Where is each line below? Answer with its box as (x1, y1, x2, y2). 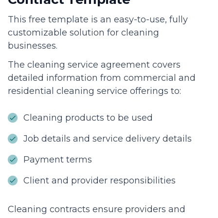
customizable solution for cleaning (8, 27, 159, 38)
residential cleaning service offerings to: (8, 85, 181, 96)
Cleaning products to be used (23, 112, 153, 123)
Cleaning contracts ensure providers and (8, 203, 185, 215)
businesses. (8, 40, 60, 51)
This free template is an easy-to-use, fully (8, 14, 188, 25)
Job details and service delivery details (23, 133, 192, 144)
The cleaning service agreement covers (8, 59, 181, 70)
